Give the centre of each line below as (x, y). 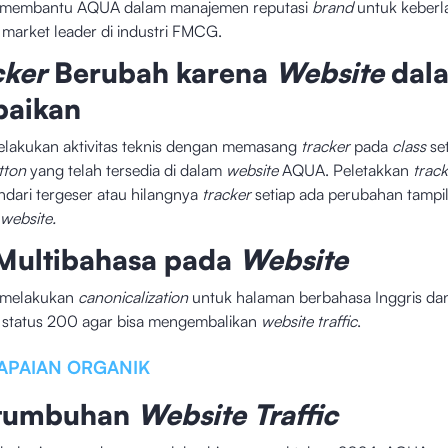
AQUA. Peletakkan (347, 169)
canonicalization (132, 296)
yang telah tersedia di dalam (127, 169)
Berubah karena (164, 72)
